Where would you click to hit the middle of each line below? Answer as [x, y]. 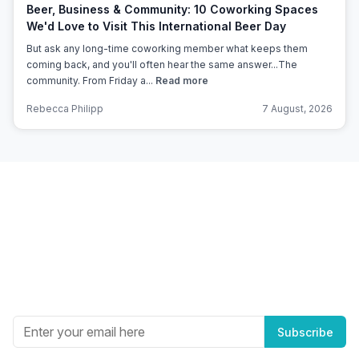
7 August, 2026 [297, 109]
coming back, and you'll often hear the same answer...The [162, 65]
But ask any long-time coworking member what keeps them [167, 48]
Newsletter [179, 256]
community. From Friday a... [91, 81]
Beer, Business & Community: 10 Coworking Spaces [172, 9]
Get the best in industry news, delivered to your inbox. [179, 287]
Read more [182, 81]
